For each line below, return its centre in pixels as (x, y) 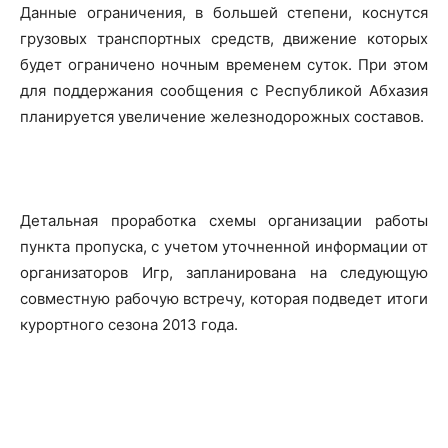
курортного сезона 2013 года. (129, 324)
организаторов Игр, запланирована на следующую (224, 272)
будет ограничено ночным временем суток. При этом (224, 64)
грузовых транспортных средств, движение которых (224, 38)
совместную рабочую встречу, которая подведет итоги (224, 298)
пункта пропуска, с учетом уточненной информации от (224, 246)
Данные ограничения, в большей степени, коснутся (224, 12)
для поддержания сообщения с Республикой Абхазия (224, 90)
